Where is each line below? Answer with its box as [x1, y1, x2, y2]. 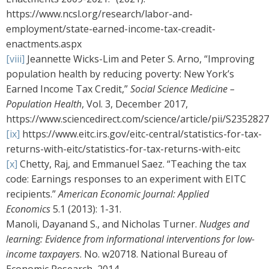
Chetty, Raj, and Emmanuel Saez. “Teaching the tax [17, 157, 246, 171]
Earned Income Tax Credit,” [6, 82, 130, 96]
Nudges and [199, 217, 249, 231]
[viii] [6, 52, 25, 66]
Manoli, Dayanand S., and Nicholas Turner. [6, 217, 199, 231]
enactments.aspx [6, 37, 82, 51]
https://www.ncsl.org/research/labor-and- [6, 7, 193, 21]
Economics [6, 202, 50, 216]
